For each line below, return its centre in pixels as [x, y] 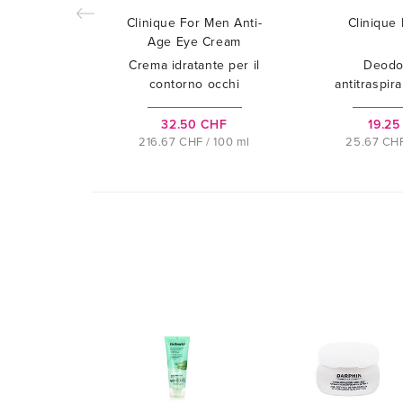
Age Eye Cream [194, 42]
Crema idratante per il [194, 66]
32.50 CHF [194, 125]
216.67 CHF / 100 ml [194, 143]
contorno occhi [194, 85]
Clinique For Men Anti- [194, 23]
